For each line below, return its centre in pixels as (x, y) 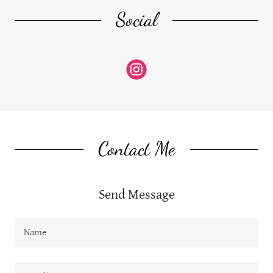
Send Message (136, 194)
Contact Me (136, 148)
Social (136, 19)
